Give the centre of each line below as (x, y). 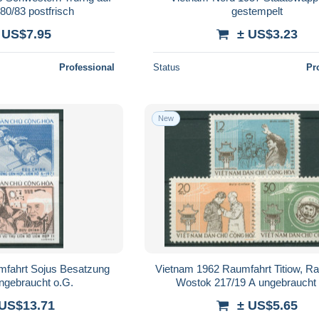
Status (167, 67)
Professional (87, 67)
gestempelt (257, 11)
